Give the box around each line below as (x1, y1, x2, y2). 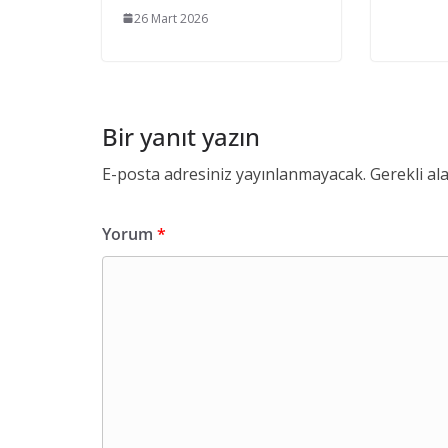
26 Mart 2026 (134, 9, 208, 27)
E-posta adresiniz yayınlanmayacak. (102, 162, 366, 185)
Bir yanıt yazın (102, 119, 260, 153)
